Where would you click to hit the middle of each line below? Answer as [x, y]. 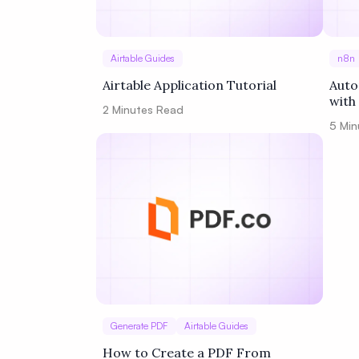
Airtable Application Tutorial [190, 85]
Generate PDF [139, 326]
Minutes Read [146, 109]
